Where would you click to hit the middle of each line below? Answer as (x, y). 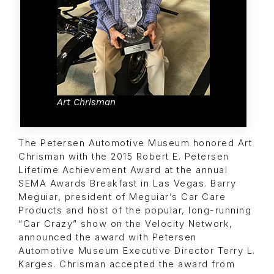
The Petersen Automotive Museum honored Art (135, 143)
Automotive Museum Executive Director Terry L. (137, 251)
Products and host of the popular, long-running (135, 211)
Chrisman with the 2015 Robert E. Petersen (124, 157)
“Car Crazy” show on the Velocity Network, (126, 224)
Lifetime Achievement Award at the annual (123, 170)
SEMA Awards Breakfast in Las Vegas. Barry (128, 184)
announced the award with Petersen (108, 238)
